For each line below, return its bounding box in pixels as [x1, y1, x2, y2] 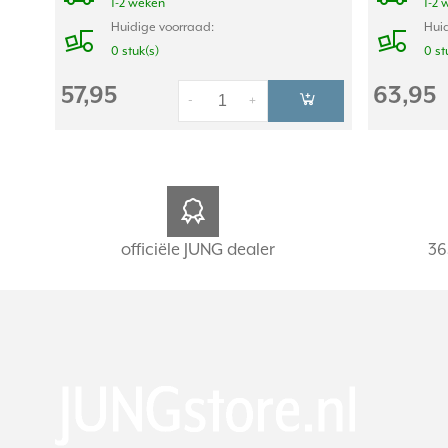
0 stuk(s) [111, 43, 159, 59]
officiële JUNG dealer [121, 240, 275, 260]
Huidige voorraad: [111, 19, 214, 35]
